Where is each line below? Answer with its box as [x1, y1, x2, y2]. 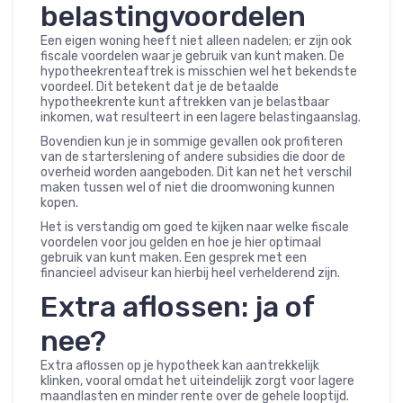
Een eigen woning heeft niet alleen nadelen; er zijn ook [40, 33, 352, 49]
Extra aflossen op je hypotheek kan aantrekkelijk [40, 358, 319, 374]
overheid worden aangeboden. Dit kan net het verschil [40, 165, 352, 181]
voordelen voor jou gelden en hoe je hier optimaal [40, 235, 321, 251]
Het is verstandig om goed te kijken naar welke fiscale [40, 219, 349, 236]
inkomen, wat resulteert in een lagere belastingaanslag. [40, 110, 361, 126]
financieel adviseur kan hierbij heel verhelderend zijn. [40, 265, 340, 282]
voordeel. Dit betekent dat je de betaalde [40, 79, 279, 95]
